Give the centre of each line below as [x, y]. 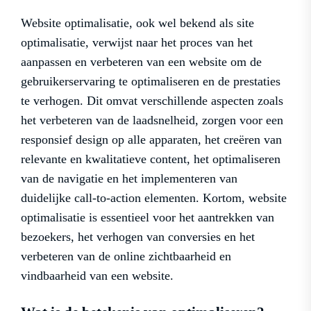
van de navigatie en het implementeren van [129, 179]
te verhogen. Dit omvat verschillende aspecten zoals [152, 101]
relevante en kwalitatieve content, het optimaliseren [151, 159]
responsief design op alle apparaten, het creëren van [151, 140]
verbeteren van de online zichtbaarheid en [126, 257]
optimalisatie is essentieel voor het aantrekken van [148, 218]
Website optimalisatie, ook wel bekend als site [137, 23]
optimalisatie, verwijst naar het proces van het [137, 43]
